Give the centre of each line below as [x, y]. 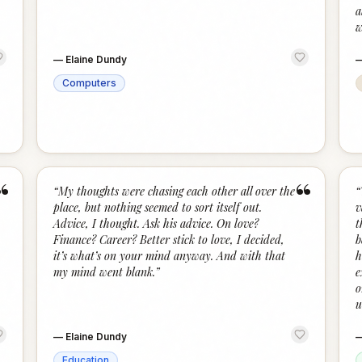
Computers [90, 83]
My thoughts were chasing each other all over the [177, 191]
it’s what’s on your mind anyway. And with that [170, 256]
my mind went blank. [105, 272]
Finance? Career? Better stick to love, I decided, [169, 240]
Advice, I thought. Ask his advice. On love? [156, 223]
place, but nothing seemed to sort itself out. [158, 207]
